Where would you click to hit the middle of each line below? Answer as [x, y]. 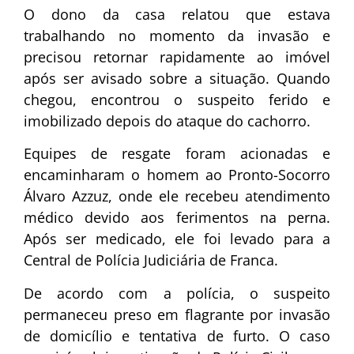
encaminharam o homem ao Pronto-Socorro [177, 175]
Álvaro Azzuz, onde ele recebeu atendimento [177, 196]
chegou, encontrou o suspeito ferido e [177, 100]
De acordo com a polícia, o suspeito [177, 293]
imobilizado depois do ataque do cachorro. [167, 121]
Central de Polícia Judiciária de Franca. [151, 260]
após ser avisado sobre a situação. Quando [177, 78]
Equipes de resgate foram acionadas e [177, 154]
